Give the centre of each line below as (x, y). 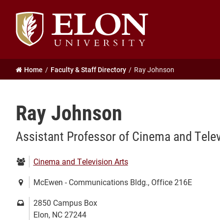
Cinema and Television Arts (81, 162)
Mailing (28, 202)
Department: (37, 161)
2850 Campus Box (65, 203)
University (32, 28)
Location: (31, 182)
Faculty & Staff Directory (88, 69)
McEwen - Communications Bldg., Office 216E (112, 182)
